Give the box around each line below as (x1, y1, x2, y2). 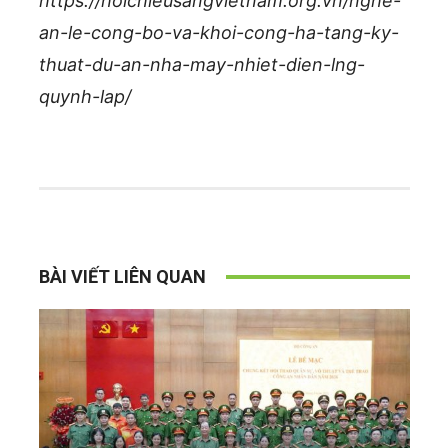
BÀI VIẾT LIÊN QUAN (38, 266, 206, 287)
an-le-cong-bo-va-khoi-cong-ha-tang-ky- (38, 22, 399, 43)
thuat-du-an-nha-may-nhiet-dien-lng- (38, 54, 365, 75)
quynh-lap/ (38, 86, 131, 107)
